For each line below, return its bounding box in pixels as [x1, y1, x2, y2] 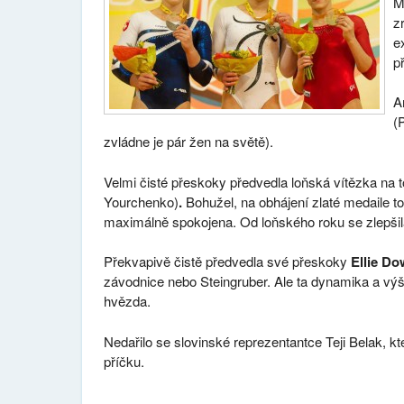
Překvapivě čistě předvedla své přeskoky [103, 252, 347, 271]
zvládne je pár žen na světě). [103, 132, 273, 151]
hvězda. [103, 291, 151, 311]
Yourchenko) [103, 191, 179, 211]
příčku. [103, 351, 144, 371]
